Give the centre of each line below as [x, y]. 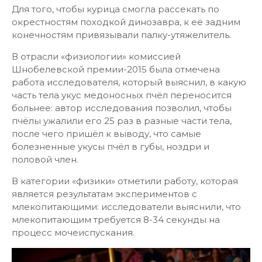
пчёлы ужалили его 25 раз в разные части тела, [122, 121]
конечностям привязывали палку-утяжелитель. [121, 35]
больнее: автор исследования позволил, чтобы [122, 108]
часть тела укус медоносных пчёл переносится [122, 95]
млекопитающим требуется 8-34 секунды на [116, 220]
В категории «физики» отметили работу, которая [125, 181]
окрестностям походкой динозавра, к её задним [126, 22]
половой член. [45, 159]
